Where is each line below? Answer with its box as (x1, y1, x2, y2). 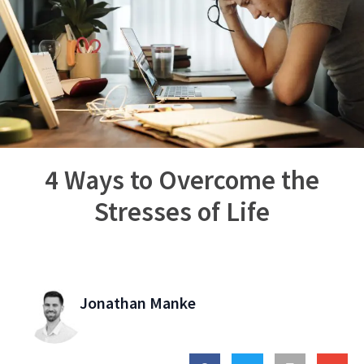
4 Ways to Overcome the (45, 162, 319, 197)
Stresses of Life (94, 194, 270, 228)
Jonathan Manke (79, 292, 196, 313)
